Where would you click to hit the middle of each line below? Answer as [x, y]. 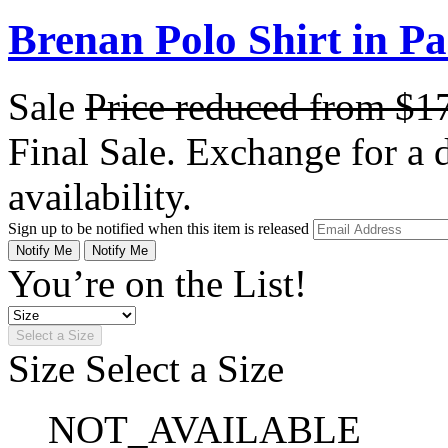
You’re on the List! [157, 283]
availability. [100, 196]
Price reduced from [240, 106]
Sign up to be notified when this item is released [160, 228]
